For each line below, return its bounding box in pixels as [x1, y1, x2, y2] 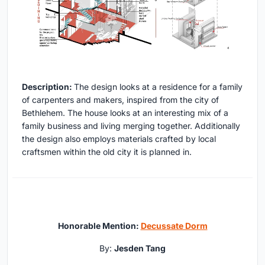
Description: [22, 82, 74, 92]
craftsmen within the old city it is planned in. [22, 147, 194, 157]
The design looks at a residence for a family [74, 82, 243, 92]
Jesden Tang [114, 243, 166, 254]
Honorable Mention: [57, 221, 141, 231]
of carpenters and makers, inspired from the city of [22, 95, 219, 105]
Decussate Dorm [140, 221, 208, 231]
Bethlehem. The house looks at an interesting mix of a [22, 108, 228, 118]
